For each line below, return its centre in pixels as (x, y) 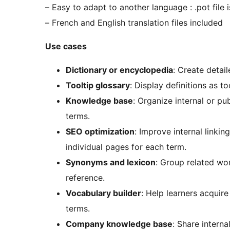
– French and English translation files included (134, 23)
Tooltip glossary (98, 85)
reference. (85, 178)
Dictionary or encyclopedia (119, 70)
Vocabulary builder (103, 193)
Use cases (66, 46)
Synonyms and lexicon (111, 162)
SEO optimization (100, 132)
